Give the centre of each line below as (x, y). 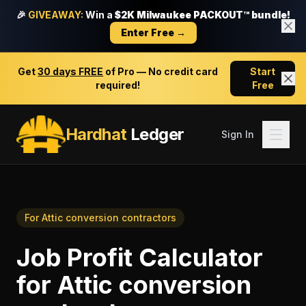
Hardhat (96, 134)
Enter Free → (153, 32)
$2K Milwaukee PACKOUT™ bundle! (202, 15)
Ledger (155, 134)
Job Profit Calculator (140, 258)
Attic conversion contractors (109, 218)
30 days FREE (71, 71)
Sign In (238, 134)
